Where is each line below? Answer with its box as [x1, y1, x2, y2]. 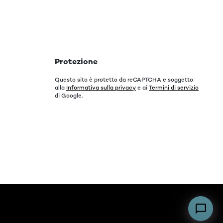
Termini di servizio [149, 84, 199, 91]
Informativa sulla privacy [66, 84, 136, 91]
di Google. [55, 92, 83, 99]
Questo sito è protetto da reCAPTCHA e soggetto [55, 76, 193, 83]
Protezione [55, 56, 98, 67]
